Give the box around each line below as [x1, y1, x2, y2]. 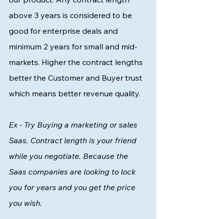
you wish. [9, 198, 44, 208]
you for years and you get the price [9, 182, 137, 192]
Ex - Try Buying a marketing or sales [9, 120, 139, 130]
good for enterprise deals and [9, 26, 120, 36]
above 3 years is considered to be [9, 10, 134, 20]
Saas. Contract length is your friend [9, 135, 138, 145]
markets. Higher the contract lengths [9, 57, 145, 67]
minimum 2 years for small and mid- [9, 42, 137, 51]
